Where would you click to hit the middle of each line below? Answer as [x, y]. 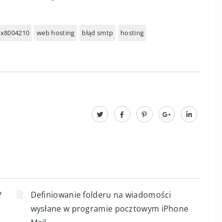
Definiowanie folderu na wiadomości [101, 195]
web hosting [56, 33]
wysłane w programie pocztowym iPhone [110, 209]
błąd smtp [98, 33]
